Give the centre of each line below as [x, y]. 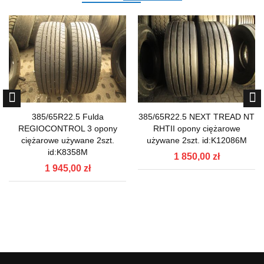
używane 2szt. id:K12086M [197, 141]
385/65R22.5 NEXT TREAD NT [197, 117]
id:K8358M [67, 152]
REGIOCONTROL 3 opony [67, 129]
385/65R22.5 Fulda [67, 117]
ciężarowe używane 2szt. [67, 141]
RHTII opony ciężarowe [197, 129]
